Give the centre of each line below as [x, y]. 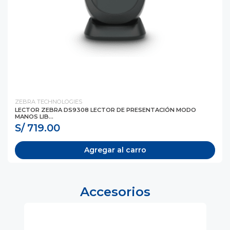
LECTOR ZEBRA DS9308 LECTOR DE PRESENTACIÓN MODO [106, 110]
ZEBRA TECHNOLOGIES [49, 102]
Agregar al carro [115, 150]
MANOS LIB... [34, 117]
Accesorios [115, 192]
